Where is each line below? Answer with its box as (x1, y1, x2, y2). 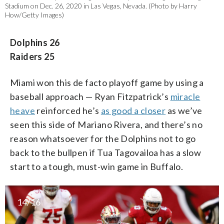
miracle (170, 91, 200, 102)
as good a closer (100, 105, 166, 116)
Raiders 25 (10, 51, 54, 62)
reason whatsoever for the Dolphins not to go (10, 133, 196, 144)
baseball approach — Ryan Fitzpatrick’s (10, 91, 170, 102)
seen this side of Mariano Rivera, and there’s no (10, 119, 203, 130)
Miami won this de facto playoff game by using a (10, 77, 204, 88)
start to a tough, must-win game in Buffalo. (10, 161, 183, 172)
